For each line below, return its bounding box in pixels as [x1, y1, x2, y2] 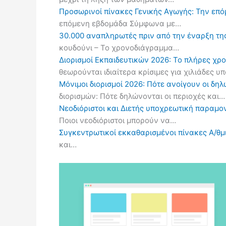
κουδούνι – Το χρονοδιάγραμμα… [59, 42, 179, 52]
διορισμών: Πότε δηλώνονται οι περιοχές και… [59, 91, 225, 101]
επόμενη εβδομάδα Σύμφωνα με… [59, 18, 181, 28]
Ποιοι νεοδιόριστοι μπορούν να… [59, 115, 176, 125]
